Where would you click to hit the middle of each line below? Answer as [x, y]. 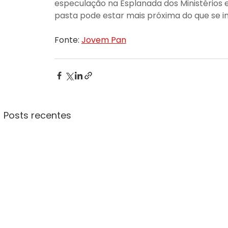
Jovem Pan [104, 40]
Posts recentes [37, 115]
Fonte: [68, 40]
